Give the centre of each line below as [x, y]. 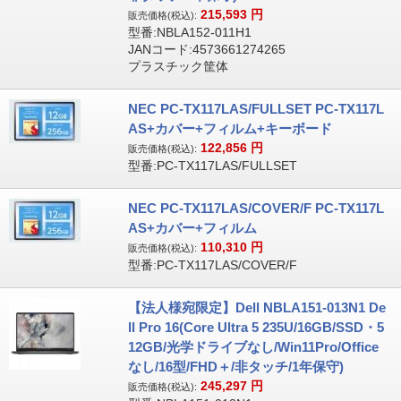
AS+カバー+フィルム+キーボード [230, 128]
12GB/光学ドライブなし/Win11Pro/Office [253, 347]
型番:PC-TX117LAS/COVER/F [212, 265]
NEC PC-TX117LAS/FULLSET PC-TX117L [256, 109]
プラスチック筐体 [178, 66]
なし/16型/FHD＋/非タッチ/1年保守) [235, 367]
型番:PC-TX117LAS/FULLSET [212, 166]
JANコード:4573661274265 [206, 49]
